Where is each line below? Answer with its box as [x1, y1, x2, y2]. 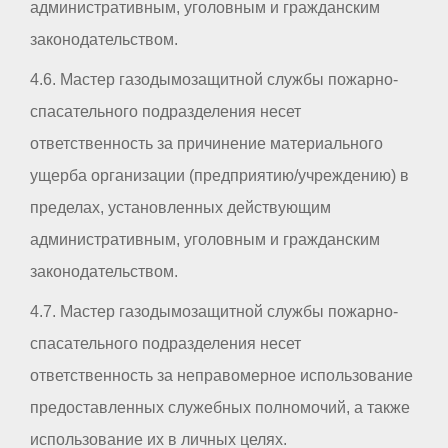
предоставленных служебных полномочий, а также [30, 399, 410, 417]
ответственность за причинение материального [30, 135, 383, 153]
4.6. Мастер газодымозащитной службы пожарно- [30, 71, 398, 89]
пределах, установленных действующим [30, 199, 331, 217]
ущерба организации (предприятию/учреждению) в [30, 167, 409, 185]
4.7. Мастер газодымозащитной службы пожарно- [30, 303, 398, 321]
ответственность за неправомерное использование [30, 367, 413, 385]
